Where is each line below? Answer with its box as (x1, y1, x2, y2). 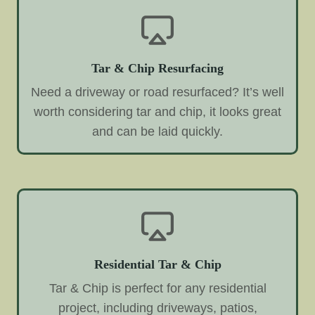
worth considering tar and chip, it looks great (34, 105, 281, 120)
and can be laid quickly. (92, 124, 223, 139)
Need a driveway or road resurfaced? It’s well (31, 85, 284, 100)
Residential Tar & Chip (94, 257, 221, 272)
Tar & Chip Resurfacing (91, 61, 224, 76)
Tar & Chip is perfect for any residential (49, 281, 266, 296)
